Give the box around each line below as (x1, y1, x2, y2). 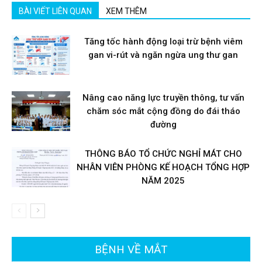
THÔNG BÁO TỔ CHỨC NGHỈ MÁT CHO (84, 149, 242, 160)
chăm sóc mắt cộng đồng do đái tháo (86, 106, 240, 117)
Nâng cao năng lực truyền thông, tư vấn (82, 92, 244, 104)
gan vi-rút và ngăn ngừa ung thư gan (88, 50, 238, 61)
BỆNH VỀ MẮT (94, 243, 168, 257)
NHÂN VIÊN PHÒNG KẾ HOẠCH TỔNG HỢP (77, 162, 250, 173)
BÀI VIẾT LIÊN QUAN (19, 6, 92, 16)
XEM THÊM (106, 6, 147, 16)
